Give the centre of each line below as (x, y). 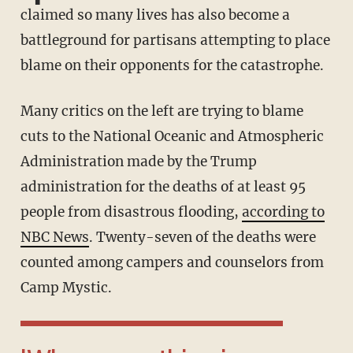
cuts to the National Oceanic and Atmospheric (172, 137)
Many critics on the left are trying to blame (27, 111)
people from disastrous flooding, (131, 212)
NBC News (54, 238)
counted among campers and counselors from (172, 263)
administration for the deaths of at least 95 (163, 187)
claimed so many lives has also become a (155, 15)
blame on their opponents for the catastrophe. (172, 66)
